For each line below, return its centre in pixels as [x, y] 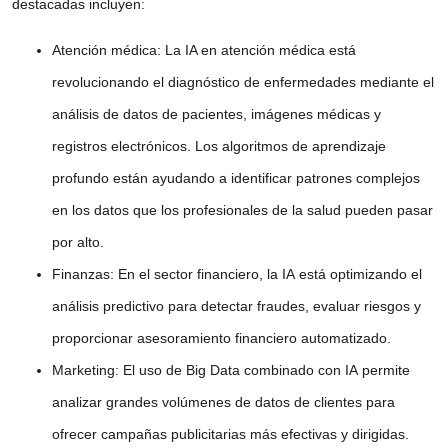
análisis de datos [105, 113]
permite [384, 369]
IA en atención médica [255, 49]
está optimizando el [358, 273]
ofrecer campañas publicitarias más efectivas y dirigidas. [230, 433]
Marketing [83, 369]
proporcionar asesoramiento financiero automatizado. [221, 337]
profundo [80, 177]
